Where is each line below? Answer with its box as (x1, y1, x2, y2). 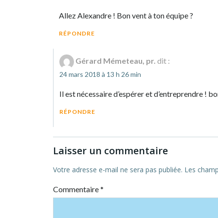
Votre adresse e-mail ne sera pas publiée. (53, 164, 182, 174)
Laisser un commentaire (53, 144, 168, 157)
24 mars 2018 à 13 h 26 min (59, 70, 141, 78)
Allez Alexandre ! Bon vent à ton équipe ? (59, 10, 193, 20)
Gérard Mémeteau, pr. (75, 55, 156, 65)
